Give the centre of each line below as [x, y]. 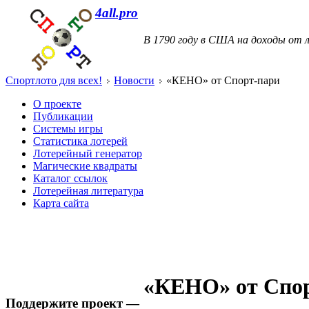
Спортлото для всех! [54, 80]
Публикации [63, 116]
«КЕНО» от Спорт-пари [222, 80]
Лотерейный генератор [88, 153]
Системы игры [68, 129]
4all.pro [117, 13]
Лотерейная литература [88, 191]
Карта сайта [61, 203]
